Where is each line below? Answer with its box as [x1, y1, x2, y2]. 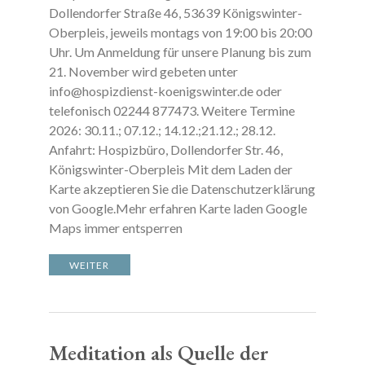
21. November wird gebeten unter [48, 64, 238, 79]
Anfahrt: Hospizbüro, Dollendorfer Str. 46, [48, 142, 283, 157]
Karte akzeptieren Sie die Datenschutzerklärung [48, 181, 315, 196]
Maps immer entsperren [48, 220, 192, 235]
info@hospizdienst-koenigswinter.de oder [48, 83, 282, 99]
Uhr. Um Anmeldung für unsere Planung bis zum [48, 44, 311, 59]
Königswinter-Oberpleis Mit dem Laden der [48, 161, 292, 177]
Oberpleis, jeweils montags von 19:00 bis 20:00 [48, 24, 312, 40]
